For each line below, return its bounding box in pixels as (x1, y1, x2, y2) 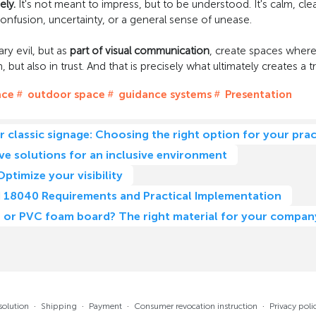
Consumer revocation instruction (133, 301, 257, 311)
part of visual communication (69, 44, 209, 57)
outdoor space (24, 88, 105, 101)
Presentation (221, 88, 292, 101)
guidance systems (115, 88, 212, 101)
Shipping (40, 301, 77, 311)
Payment (88, 301, 122, 311)
